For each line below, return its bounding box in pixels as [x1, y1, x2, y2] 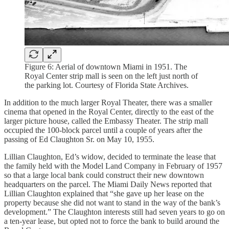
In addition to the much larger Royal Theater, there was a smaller [4, 98, 212, 107]
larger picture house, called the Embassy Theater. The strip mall [4, 116, 208, 125]
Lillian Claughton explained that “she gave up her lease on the [4, 189, 204, 198]
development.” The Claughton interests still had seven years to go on [4, 207, 225, 216]
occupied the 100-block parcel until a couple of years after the [4, 125, 202, 134]
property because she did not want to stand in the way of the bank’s [4, 198, 220, 207]
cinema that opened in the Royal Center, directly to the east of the [4, 107, 214, 116]
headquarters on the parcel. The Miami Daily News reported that [4, 179, 212, 189]
